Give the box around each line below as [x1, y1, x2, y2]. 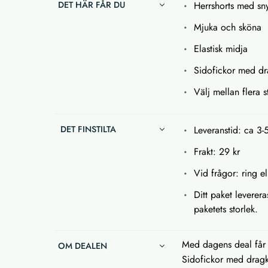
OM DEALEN [58, 240, 107, 252]
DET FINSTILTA [58, 123, 116, 136]
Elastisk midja [194, 42, 248, 56]
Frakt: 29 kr [194, 145, 240, 159]
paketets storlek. [194, 202, 258, 217]
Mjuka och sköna [194, 20, 262, 35]
